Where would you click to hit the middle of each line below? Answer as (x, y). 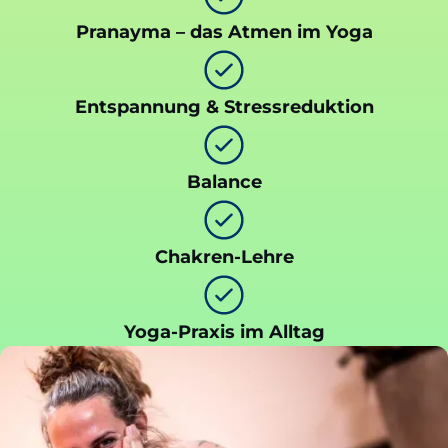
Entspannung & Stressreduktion (224, 106)
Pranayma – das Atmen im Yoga (224, 31)
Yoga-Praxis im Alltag (224, 331)
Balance (224, 181)
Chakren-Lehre (224, 256)
